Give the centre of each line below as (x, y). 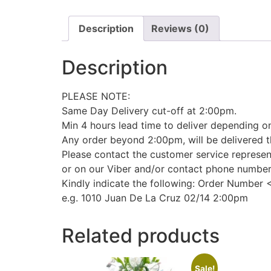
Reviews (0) (180, 28)
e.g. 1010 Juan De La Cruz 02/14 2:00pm (155, 198)
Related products (141, 236)
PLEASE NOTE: (96, 96)
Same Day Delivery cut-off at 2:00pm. (149, 111)
